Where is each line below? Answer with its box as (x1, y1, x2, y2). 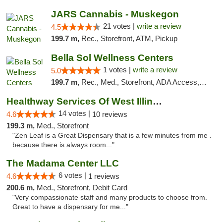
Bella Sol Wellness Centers (51, 53, 173, 63)
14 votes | (58, 109, 92, 117)
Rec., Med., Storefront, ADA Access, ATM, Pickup (81, 78, 199, 86)
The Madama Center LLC (6, 158, 119, 168)
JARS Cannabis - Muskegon (51, 9, 179, 19)
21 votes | (103, 22, 137, 30)
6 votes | (58, 171, 88, 179)
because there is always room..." (12, 141, 114, 149)
